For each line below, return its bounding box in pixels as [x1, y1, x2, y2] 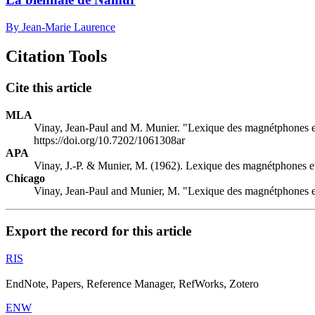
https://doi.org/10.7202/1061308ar [34, 134, 185, 147]
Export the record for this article [6, 223, 191, 238]
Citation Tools [6, 47, 107, 66]
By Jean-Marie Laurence [6, 20, 115, 33]
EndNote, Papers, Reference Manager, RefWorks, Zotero [6, 277, 259, 290]
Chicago [6, 172, 45, 185]
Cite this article [6, 80, 91, 96]
